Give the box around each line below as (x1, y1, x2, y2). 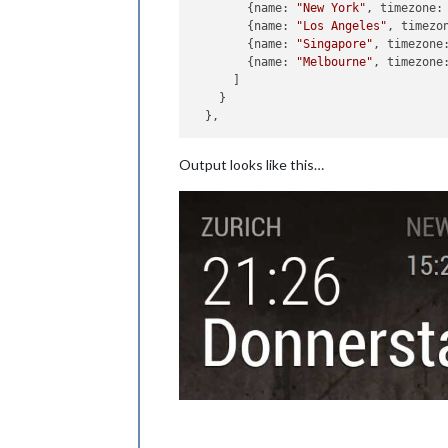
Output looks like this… (179, 155, 324, 173)
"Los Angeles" (296, 19, 388, 34)
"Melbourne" (296, 55, 374, 70)
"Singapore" (296, 37, 374, 52)
